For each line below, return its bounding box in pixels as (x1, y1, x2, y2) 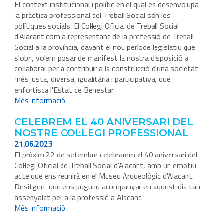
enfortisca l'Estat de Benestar (15, 84, 114, 96)
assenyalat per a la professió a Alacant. (15, 191, 143, 203)
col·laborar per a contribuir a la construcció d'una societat (15, 62, 198, 75)
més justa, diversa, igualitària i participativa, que (15, 73, 170, 85)
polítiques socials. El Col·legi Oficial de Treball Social (15, 20, 179, 32)
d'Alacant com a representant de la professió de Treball (15, 31, 194, 43)
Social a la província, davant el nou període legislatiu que (15, 41, 195, 53)
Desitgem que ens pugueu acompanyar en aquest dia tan (15, 181, 200, 193)
